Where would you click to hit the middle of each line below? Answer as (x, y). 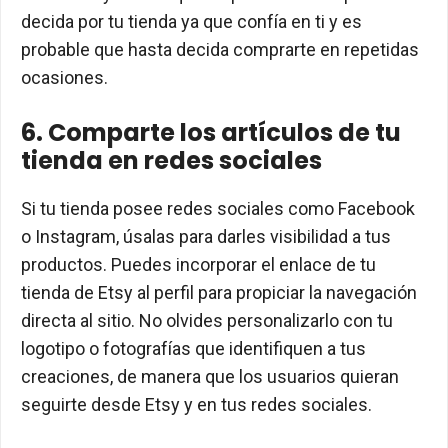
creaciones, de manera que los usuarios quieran (210, 377)
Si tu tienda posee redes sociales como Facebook (218, 209)
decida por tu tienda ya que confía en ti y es (191, 22)
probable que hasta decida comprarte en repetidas (220, 50)
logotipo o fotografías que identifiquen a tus (193, 349)
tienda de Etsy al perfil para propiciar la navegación (219, 293)
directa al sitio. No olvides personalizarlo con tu (207, 321)
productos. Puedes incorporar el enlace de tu (198, 265)
